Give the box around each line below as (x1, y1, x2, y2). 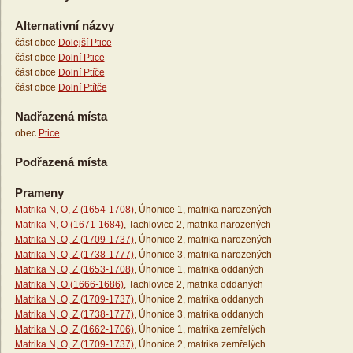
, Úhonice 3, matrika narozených (133, 249, 272, 261)
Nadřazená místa (14, 110, 107, 124)
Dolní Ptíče (58, 67, 105, 79)
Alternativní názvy (14, 19, 114, 33)
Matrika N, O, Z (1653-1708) (14, 264, 134, 276)
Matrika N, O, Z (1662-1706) (14, 324, 134, 336)
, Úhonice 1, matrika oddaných (133, 264, 264, 276)
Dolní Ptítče (58, 82, 107, 94)
